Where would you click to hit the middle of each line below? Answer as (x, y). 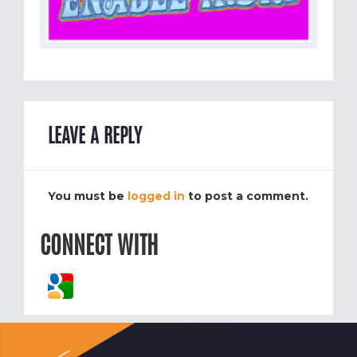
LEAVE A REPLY (95, 135)
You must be (88, 196)
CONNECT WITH (99, 245)
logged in (156, 196)
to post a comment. (247, 196)
